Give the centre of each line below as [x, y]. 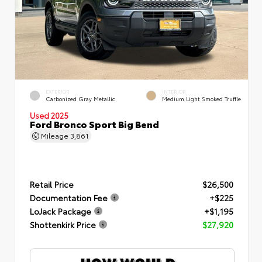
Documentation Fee [69, 197]
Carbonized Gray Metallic [80, 99]
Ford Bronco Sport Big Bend [94, 123]
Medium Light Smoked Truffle [201, 99]
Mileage [55, 135]
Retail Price [52, 184]
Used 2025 [49, 115]
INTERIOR [174, 92]
